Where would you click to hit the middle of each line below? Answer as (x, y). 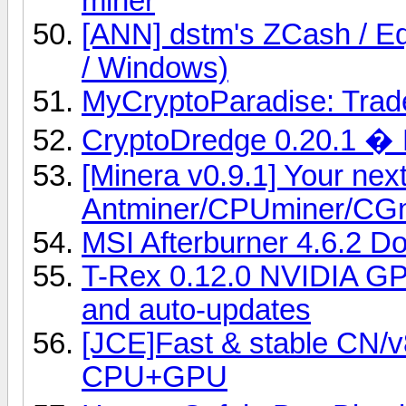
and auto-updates (196, 309)
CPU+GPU (155, 377)
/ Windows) (155, 68)
